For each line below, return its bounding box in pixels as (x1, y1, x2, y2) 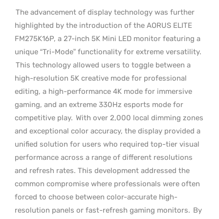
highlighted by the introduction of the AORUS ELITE (15, 21, 192, 30)
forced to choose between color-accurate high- (15, 192, 177, 201)
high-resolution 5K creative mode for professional (15, 73, 187, 83)
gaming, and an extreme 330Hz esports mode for (15, 100, 183, 109)
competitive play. (15, 113, 73, 122)
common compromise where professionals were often (15, 179, 200, 188)
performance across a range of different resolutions (15, 153, 193, 162)
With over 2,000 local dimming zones (74, 113, 203, 122)
